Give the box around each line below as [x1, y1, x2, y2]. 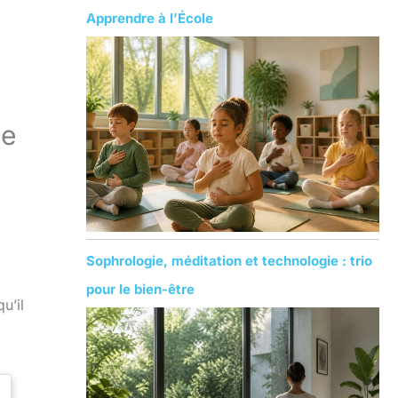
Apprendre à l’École [85, 9, 213, 27]
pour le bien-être [85, 280, 195, 298]
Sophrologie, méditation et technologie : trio [85, 251, 372, 269]
